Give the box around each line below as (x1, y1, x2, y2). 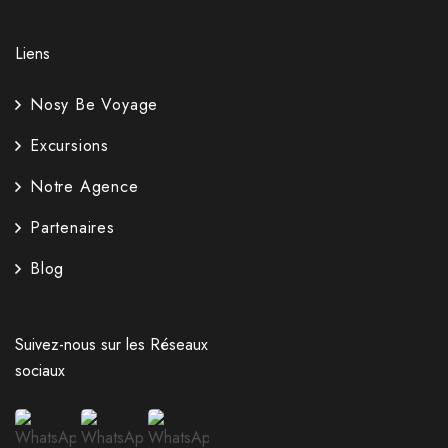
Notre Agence (30, 175, 139, 199)
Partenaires (30, 216, 115, 240)
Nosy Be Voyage (30, 93, 159, 117)
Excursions (30, 134, 109, 158)
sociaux (15, 359, 65, 383)
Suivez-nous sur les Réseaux (15, 333, 208, 357)
